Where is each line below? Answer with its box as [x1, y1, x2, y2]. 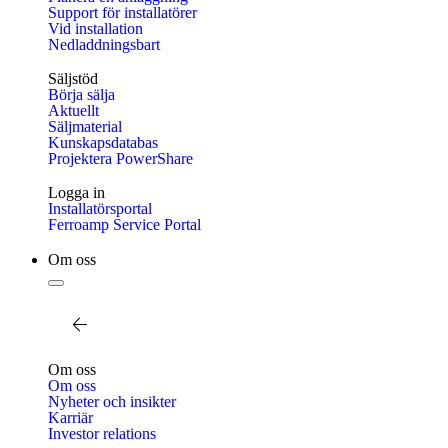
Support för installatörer [48, 4, 197, 21]
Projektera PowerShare [48, 150, 193, 167]
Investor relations [48, 425, 156, 442]
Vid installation [48, 20, 143, 37]
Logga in [48, 184, 105, 201]
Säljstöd [48, 70, 98, 87]
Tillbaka [87, 316, 137, 332]
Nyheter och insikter [48, 393, 176, 410]
